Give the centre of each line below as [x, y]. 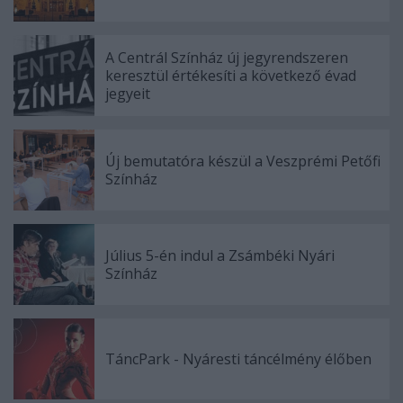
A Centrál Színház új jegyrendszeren [227, 58]
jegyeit [128, 94]
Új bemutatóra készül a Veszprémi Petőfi [243, 161]
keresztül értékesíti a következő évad [231, 76]
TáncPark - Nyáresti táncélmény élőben [238, 359]
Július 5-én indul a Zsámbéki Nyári [220, 255]
